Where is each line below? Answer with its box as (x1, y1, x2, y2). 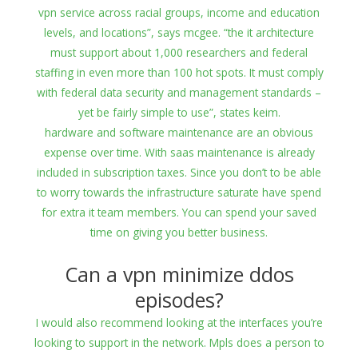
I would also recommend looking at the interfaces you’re (35, 315, 323, 331)
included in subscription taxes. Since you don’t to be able (37, 165, 321, 181)
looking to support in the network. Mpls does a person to (34, 335, 324, 351)
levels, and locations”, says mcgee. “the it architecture (44, 25, 314, 41)
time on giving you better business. (90, 225, 268, 241)
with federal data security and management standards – (37, 85, 321, 101)
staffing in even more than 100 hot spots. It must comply (34, 65, 324, 81)
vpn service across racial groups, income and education (38, 5, 320, 21)
